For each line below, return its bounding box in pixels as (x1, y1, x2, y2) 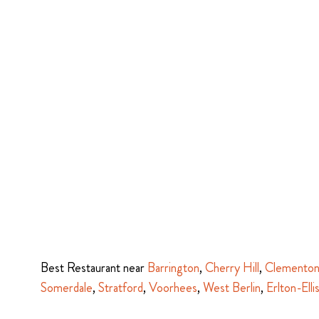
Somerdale (41, 278, 93, 297)
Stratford (98, 278, 143, 297)
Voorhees (149, 278, 197, 297)
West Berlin (203, 278, 261, 297)
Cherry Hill (205, 258, 259, 277)
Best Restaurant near (41, 258, 147, 277)
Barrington (147, 258, 199, 277)
